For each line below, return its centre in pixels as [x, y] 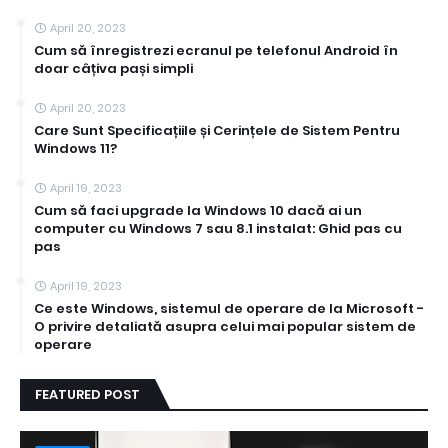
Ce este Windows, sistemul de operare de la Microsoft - [229, 309]
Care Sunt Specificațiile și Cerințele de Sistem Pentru [217, 131]
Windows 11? [75, 149]
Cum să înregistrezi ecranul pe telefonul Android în [216, 51]
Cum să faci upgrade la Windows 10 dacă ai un [198, 211]
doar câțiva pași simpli [113, 69]
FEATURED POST [87, 395]
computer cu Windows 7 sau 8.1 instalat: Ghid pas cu [218, 229]
